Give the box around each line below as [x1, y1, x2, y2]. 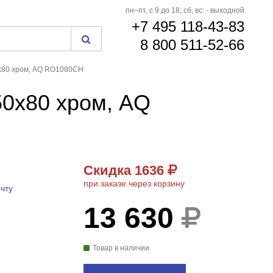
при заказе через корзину [83, 179, 185, 188]
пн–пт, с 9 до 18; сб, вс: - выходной [126, 6, 245, 15]
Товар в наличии [92, 244, 149, 252]
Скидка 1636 [83, 163, 168, 178]
